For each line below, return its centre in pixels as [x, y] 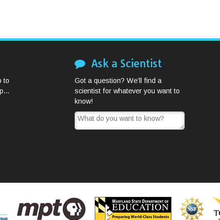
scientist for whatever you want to [127, 91]
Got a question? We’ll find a [118, 81]
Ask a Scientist [124, 63]
